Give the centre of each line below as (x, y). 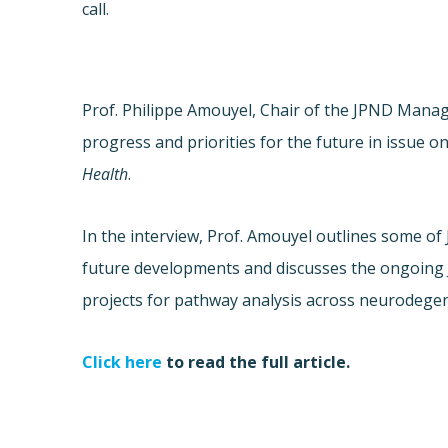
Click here (122, 362)
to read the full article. (256, 362)
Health (105, 174)
